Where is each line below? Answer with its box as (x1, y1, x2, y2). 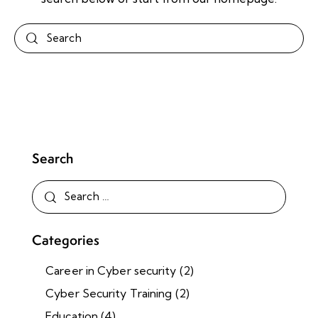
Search (32, 148, 73, 168)
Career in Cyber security (45, 263, 177, 278)
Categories (32, 230, 99, 249)
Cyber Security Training (45, 285, 172, 300)
